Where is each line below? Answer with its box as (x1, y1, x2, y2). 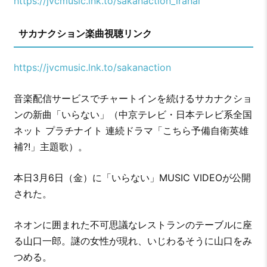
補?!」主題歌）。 (13, 141, 88, 153)
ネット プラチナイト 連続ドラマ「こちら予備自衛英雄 (13, 125, 249, 137)
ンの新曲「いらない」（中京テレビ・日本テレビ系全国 (13, 108, 252, 121)
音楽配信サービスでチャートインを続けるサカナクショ (13, 92, 252, 105)
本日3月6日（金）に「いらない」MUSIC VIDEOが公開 (13, 172, 251, 184)
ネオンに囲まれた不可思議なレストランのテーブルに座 (13, 219, 252, 231)
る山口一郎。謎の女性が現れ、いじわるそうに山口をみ (13, 235, 252, 247)
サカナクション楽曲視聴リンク (18, 27, 152, 40)
